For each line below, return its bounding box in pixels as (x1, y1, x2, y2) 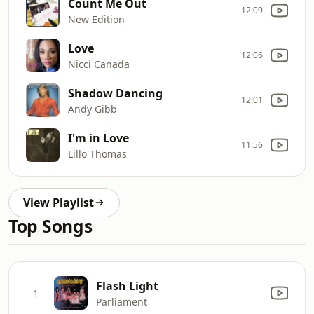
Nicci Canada (68, 57, 130, 71)
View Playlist (23, 195, 94, 210)
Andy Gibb (68, 102, 117, 116)
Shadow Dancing (68, 85, 163, 101)
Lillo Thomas (68, 146, 127, 161)
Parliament (96, 294, 147, 308)
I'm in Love (68, 130, 129, 146)
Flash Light (96, 278, 158, 294)
